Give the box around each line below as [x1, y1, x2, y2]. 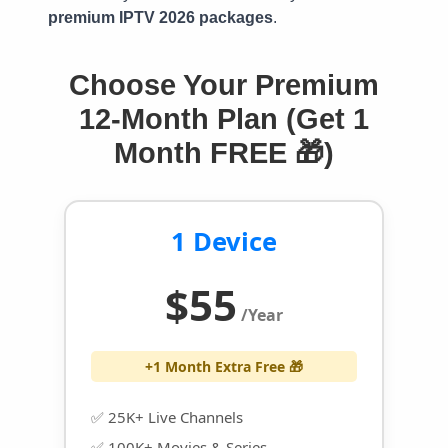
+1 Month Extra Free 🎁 [145, 357, 303, 377]
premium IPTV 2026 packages [48, 9, 273, 27]
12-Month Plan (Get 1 [79, 103, 369, 136]
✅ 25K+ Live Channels [91, 407, 243, 428]
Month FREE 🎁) [114, 137, 334, 170]
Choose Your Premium [69, 69, 379, 102]
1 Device [171, 224, 277, 260]
